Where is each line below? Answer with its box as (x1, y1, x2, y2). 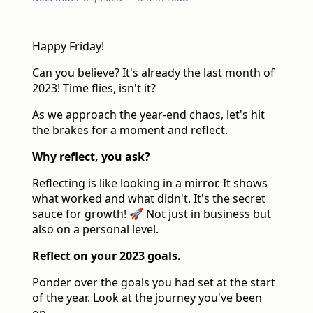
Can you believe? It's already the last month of (32, 65, 275, 81)
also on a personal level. (32, 221, 159, 238)
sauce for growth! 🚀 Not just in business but (32, 206, 271, 222)
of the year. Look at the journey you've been (32, 290, 262, 306)
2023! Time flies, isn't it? (32, 80, 156, 96)
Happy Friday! (32, 38, 104, 54)
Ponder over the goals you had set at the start (32, 275, 275, 291)
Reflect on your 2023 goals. (32, 248, 181, 264)
